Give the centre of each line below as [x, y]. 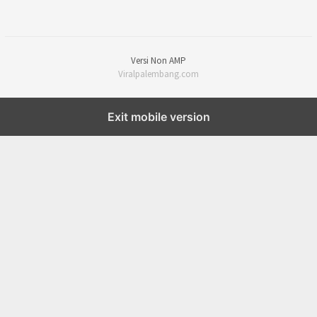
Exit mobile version [158, 117]
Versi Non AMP [158, 60]
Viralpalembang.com [158, 74]
